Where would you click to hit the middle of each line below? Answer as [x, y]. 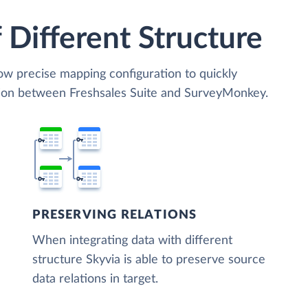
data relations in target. [96, 279]
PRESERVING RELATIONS [115, 216]
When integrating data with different [133, 241]
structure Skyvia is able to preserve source [149, 260]
